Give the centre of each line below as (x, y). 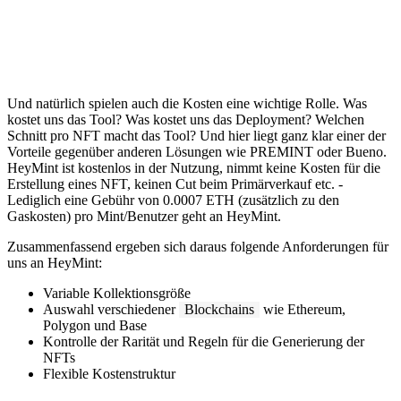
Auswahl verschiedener (111, 309)
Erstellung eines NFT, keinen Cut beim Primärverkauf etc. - (175, 183)
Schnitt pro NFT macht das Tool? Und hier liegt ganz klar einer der (196, 135)
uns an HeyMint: (55, 262)
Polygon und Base (95, 325)
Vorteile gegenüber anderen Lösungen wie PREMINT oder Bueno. (197, 151)
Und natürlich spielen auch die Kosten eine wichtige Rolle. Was (187, 103)
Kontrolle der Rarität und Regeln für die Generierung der (204, 341)
